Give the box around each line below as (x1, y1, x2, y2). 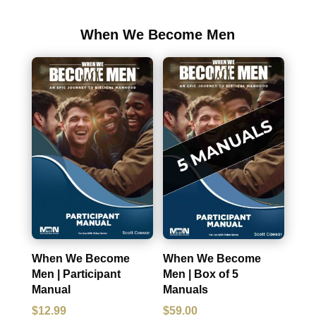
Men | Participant (31, 268, 121, 281)
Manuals (163, 284, 209, 296)
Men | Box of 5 (163, 268, 239, 281)
